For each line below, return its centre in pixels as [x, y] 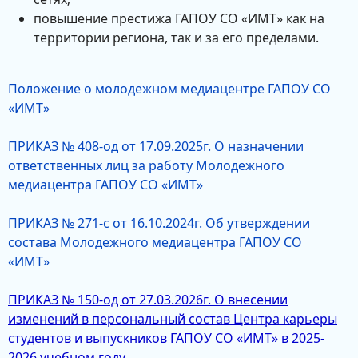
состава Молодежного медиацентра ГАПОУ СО [155, 242]
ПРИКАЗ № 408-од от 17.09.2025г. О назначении [156, 146]
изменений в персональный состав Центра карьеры [173, 319]
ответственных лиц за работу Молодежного [146, 165]
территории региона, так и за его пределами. [176, 38]
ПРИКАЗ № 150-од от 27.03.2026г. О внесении [148, 300]
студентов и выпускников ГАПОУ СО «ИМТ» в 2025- [166, 338]
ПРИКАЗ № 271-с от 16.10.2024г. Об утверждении [159, 223]
